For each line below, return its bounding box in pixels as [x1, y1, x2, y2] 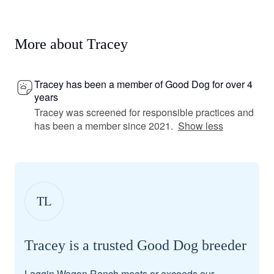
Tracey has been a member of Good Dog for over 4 [34, 76, 253, 91]
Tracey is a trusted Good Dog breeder [24, 237, 246, 253]
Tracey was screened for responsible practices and [34, 105, 254, 119]
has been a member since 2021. [34, 118, 173, 133]
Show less [177, 118, 223, 133]
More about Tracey [15, 35, 128, 52]
